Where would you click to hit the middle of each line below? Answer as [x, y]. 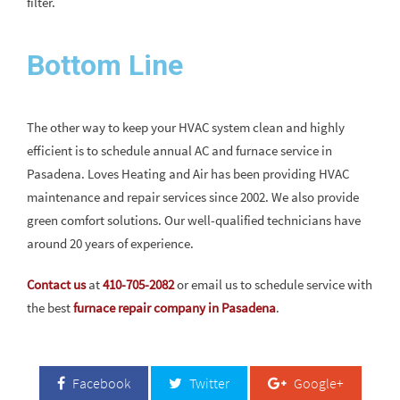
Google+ [317, 383]
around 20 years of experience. [110, 243]
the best [50, 308]
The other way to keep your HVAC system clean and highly [186, 127]
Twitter [208, 383]
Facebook [100, 383]
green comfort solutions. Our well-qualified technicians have [194, 220]
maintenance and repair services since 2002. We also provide [193, 197]
